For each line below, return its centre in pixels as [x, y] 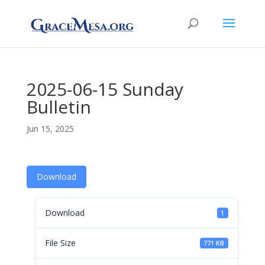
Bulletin [59, 107]
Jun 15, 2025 [50, 129]
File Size [60, 243]
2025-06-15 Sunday [105, 89]
